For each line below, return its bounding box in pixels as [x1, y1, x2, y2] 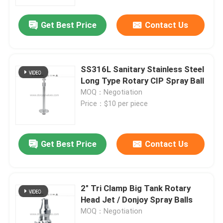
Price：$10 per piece [81, 100, 148, 108]
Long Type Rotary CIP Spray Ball [81, 76, 205, 86]
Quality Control [17, 87, 75, 97]
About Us [17, 23, 53, 34]
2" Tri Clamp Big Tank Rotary [81, 183, 191, 193]
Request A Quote [17, 181, 82, 191]
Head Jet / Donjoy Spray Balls [81, 194, 193, 205]
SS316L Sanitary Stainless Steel [81, 64, 147, 75]
